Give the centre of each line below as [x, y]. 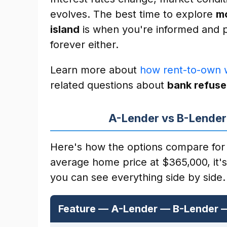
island [65, 29]
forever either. [84, 45]
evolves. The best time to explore [133, 14]
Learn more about [95, 70]
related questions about [109, 85]
